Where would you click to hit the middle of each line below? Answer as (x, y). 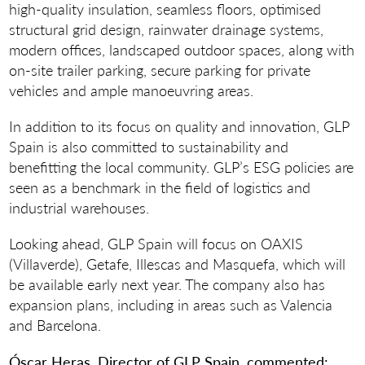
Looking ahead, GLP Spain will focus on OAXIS (156, 244)
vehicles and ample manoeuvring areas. (132, 90)
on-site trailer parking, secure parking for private (160, 69)
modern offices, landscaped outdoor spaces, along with (182, 49)
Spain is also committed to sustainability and (149, 147)
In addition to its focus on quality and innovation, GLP (180, 126)
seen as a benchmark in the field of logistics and (160, 187)
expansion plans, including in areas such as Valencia (171, 305)
